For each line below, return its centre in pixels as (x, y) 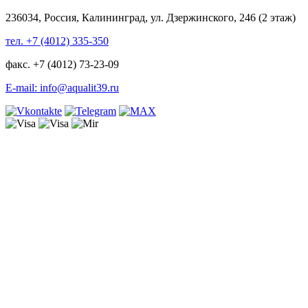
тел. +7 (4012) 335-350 (57, 41)
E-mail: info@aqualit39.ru (62, 88)
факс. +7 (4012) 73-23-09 (62, 65)
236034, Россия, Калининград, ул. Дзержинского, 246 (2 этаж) (151, 18)
